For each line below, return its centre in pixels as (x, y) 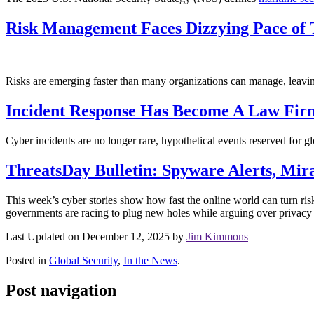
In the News (150, 261)
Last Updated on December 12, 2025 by (96, 237)
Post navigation (61, 290)
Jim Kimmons (217, 237)
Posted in (27, 261)
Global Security (83, 261)
